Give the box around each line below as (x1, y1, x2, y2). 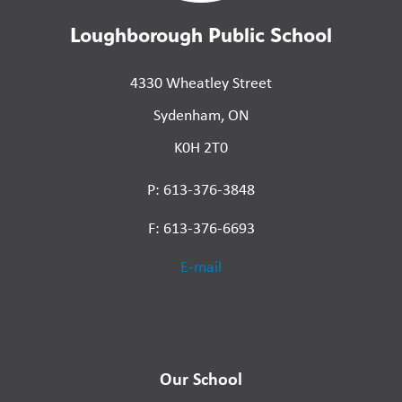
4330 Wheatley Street (130, 72, 272, 94)
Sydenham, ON (153, 104, 249, 127)
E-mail (180, 256, 222, 278)
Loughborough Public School (70, 22, 332, 48)
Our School (160, 366, 242, 391)
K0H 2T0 (174, 136, 228, 159)
